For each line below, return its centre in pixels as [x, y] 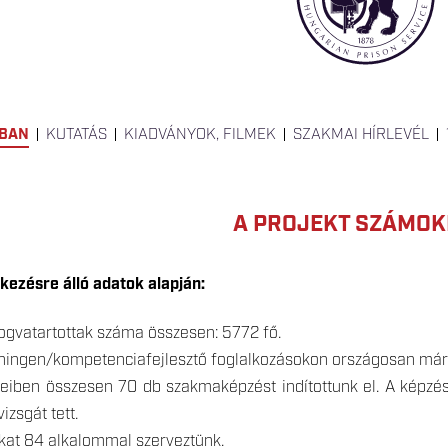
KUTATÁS [76, 135]
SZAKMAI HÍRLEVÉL [361, 135]
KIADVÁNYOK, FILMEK [200, 135]
